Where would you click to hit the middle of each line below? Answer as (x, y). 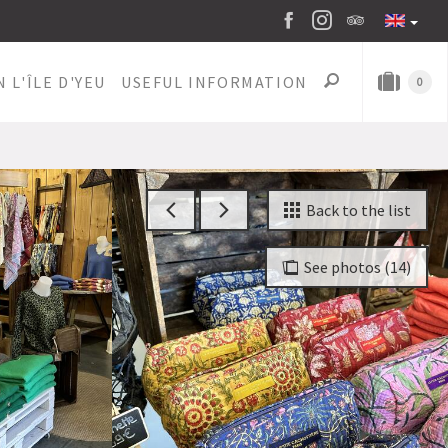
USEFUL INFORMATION (214, 82)
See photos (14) (354, 267)
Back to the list (355, 210)
